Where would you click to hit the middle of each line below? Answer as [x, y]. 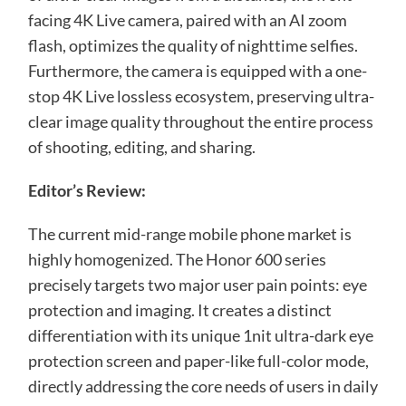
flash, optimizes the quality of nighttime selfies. [193, 46]
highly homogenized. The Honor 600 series [177, 260]
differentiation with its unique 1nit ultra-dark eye [200, 336]
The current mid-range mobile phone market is [189, 234]
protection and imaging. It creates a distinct [179, 310]
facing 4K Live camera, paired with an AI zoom [187, 20]
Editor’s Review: [87, 191]
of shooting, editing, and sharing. [141, 147]
